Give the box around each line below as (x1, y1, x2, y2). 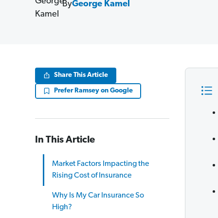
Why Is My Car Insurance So (52, 192, 144, 200)
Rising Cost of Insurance (52, 172, 131, 180)
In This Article (35, 135, 95, 145)
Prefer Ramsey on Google (54, 87, 133, 94)
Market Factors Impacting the (52, 160, 149, 168)
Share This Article (54, 72, 108, 79)
